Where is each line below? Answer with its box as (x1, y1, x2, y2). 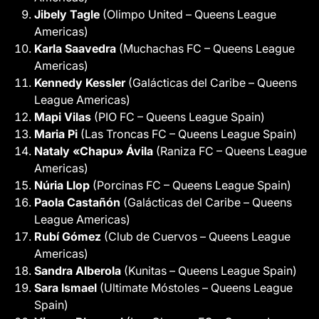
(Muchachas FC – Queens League (116, 41, 295, 56)
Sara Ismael (34, 281, 97, 295)
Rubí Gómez (34, 229, 101, 244)
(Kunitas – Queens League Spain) (121, 263, 297, 278)
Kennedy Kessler (34, 75, 125, 90)
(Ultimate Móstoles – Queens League (97, 281, 293, 295)
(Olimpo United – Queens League (100, 7, 276, 21)
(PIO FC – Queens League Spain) (91, 110, 265, 124)
